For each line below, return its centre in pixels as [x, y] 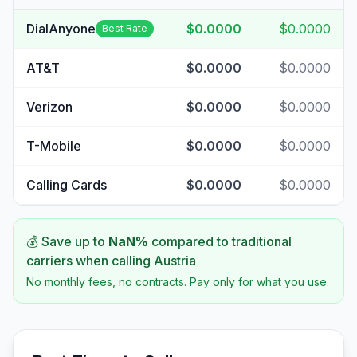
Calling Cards [67, 185]
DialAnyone [61, 29]
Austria [175, 261]
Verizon [49, 107]
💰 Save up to [67, 241]
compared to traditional [220, 241]
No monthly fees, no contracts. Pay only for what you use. [178, 282]
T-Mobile [54, 146]
